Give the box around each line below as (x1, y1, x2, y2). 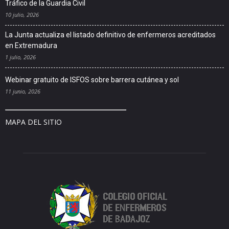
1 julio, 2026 (5, 53, 36, 61)
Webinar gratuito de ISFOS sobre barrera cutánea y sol (5, 76, 179, 84)
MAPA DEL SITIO (5, 117, 62, 127)
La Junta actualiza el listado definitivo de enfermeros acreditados (5, 31, 216, 39)
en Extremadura (5, 41, 57, 50)
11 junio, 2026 (5, 87, 40, 96)
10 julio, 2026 (5, 11, 39, 19)
